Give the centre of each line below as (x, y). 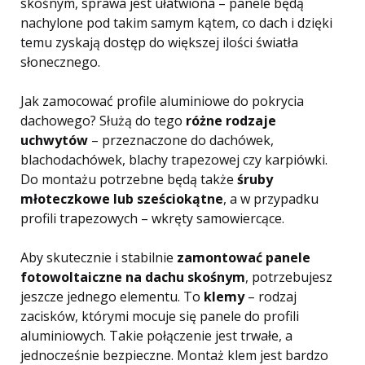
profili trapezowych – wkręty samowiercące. (152, 218)
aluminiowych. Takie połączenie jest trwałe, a (156, 336)
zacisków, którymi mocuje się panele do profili (160, 316)
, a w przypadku (271, 199)
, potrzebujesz (289, 277)
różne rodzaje (231, 121)
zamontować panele (242, 257)
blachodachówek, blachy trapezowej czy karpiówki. (174, 160)
